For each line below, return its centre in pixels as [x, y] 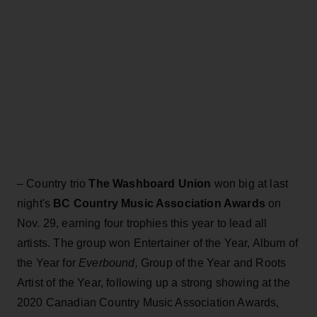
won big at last [250, 183]
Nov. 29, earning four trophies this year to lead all [142, 223]
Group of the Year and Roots [212, 263]
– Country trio [53, 183]
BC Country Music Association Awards [159, 203]
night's [35, 203]
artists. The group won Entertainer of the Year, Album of [157, 243]
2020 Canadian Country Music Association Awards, [148, 302]
